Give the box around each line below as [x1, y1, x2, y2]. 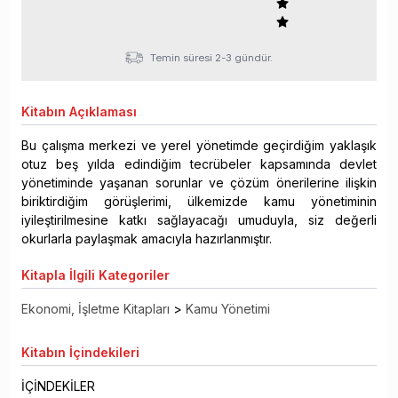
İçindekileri [66, 345, 139, 361]
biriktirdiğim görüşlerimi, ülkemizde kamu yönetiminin [21, 194, 377, 210]
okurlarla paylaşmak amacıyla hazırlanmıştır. [21, 231, 272, 247]
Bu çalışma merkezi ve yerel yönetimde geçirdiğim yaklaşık [21, 138, 377, 154]
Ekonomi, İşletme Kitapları [21, 301, 170, 317]
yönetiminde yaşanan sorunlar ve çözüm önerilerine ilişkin [21, 175, 377, 191]
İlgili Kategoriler [66, 267, 170, 283]
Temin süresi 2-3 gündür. [150, 52, 273, 65]
